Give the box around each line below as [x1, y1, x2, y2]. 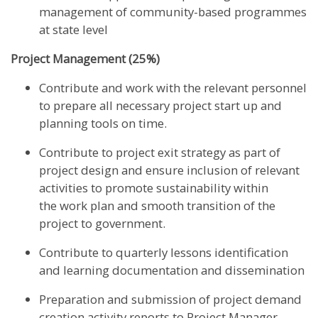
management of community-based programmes [39, 4, 307, 21]
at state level [39, 21, 111, 38]
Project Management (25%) [11, 50, 160, 67]
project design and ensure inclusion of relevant [39, 162, 300, 179]
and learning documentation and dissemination [39, 262, 307, 279]
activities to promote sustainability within [39, 180, 268, 197]
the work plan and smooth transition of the [39, 197, 275, 214]
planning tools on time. [39, 115, 170, 132]
